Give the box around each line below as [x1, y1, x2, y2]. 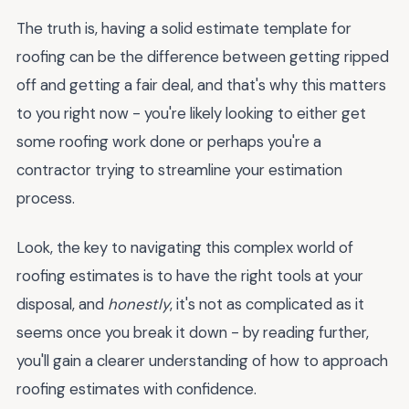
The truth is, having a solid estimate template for [16, 17, 351, 38]
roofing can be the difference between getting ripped [16, 46, 389, 67]
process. [16, 187, 75, 208]
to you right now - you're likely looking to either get [16, 102, 366, 123]
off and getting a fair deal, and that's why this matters [16, 74, 386, 95]
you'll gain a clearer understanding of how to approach [16, 351, 388, 372]
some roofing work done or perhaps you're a [16, 131, 321, 152]
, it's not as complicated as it [170, 294, 364, 315]
